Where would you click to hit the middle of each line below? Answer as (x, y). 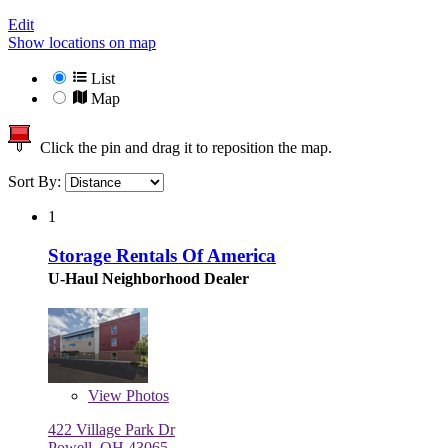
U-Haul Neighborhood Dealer (148, 278)
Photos (145, 395)
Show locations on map (82, 43)
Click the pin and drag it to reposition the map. (182, 148)
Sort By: (36, 182)
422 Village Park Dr (111, 429)
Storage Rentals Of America (162, 255)
